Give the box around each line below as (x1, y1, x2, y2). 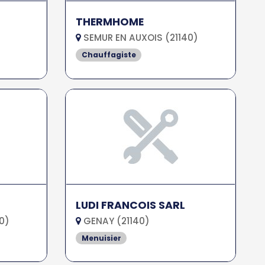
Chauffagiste (81, 49, 136, 60)
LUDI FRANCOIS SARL (76, 198, 186, 212)
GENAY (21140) (81, 214, 150, 227)
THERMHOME (76, 14, 144, 29)
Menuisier (81, 232, 121, 243)
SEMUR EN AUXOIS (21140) (81, 31, 199, 44)
